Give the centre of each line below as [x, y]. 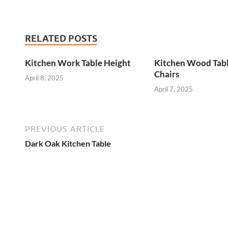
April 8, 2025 [44, 78]
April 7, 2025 [173, 89]
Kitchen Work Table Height [78, 63]
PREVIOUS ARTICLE [65, 129]
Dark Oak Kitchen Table [68, 143]
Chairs [166, 74]
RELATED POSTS [61, 39]
